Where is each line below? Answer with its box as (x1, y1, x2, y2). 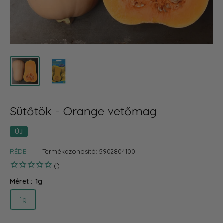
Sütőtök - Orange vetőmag (10, 104, 157, 118)
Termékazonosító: (42, 147, 99, 155)
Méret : (10, 177, 34, 186)
